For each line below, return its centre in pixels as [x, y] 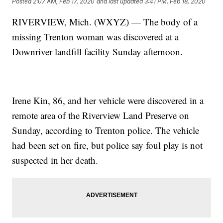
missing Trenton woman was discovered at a [96, 37]
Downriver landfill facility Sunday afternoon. [98, 52]
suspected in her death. [55, 160]
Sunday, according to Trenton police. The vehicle [106, 130]
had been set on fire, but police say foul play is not [108, 145]
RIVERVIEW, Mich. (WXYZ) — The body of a [105, 22]
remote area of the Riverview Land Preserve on [101, 115]
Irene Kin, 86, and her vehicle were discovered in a [108, 101]
